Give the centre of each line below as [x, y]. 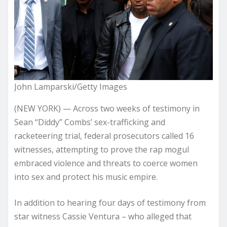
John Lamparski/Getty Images [71, 86]
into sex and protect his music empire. [86, 177]
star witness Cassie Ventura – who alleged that [103, 216]
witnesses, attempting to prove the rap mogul [102, 149]
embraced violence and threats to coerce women [106, 163]
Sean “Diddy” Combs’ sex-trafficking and [90, 122]
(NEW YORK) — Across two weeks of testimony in [107, 108]
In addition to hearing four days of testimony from [110, 202]
